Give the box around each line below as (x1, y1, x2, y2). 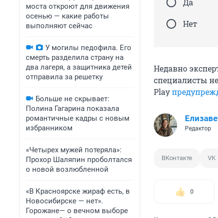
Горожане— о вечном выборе (26, 206, 128, 215)
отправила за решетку (26, 73, 103, 81)
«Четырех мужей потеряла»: (26, 145, 122, 154)
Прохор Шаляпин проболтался (26, 155, 132, 164)
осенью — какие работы (26, 12, 109, 20)
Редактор (185, 125, 211, 132)
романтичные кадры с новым (26, 114, 129, 123)
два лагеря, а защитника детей (26, 63, 132, 72)
